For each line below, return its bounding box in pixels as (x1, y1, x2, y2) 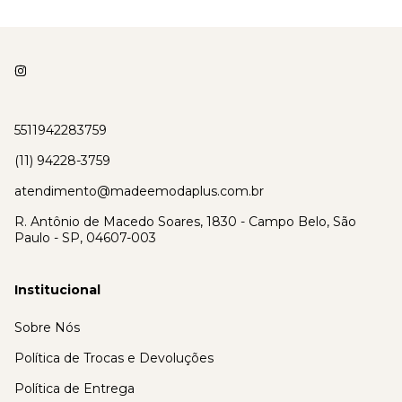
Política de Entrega (14, 380, 135, 398)
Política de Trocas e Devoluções (14, 350, 214, 367)
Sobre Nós (14, 319, 80, 336)
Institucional (14, 282, 100, 299)
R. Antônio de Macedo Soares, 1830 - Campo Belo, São (14, 214, 356, 231)
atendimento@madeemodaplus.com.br (14, 183, 264, 200)
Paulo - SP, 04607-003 (14, 230, 156, 247)
